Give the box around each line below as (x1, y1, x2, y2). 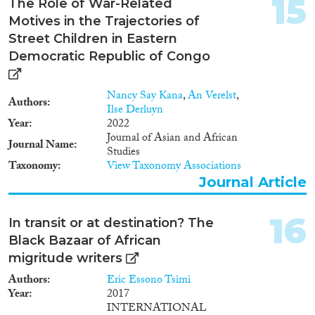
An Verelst (188, 86, 236, 106)
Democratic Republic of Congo (8, 48, 210, 64)
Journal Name (8, 136, 74, 155)
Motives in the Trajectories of (8, 13, 200, 29)
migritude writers (8, 250, 122, 266)
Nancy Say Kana (107, 86, 183, 106)
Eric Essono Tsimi (107, 271, 191, 290)
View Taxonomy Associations (107, 157, 241, 176)
